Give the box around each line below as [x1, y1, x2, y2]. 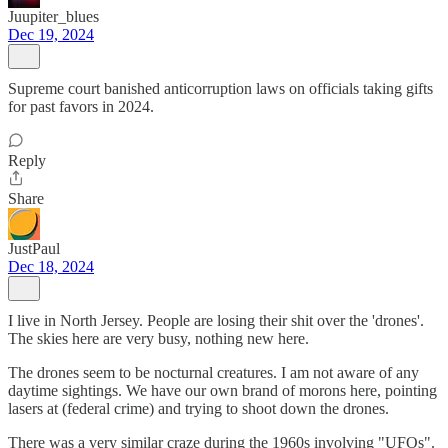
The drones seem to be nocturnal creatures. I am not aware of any [8, 364, 419, 381]
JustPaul [8, 240, 60, 257]
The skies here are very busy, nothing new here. [8, 330, 309, 347]
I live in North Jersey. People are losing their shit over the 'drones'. [8, 312, 424, 329]
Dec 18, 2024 [8, 258, 94, 275]
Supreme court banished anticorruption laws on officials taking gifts [8, 80, 433, 97]
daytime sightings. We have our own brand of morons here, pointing [8, 382, 437, 399]
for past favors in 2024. [8, 98, 154, 115]
